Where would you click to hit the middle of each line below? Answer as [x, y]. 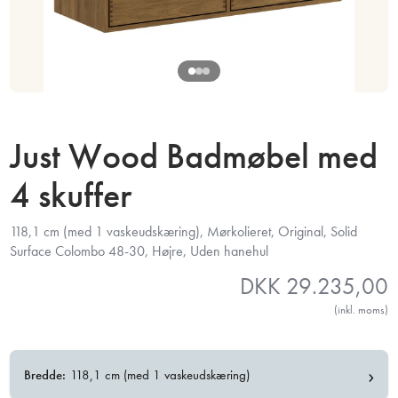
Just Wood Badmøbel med [194, 156]
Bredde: [45, 374]
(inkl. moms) [361, 310]
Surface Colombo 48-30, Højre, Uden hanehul [139, 251]
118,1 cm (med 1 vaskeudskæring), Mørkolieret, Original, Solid [184, 232]
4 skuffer [71, 195]
